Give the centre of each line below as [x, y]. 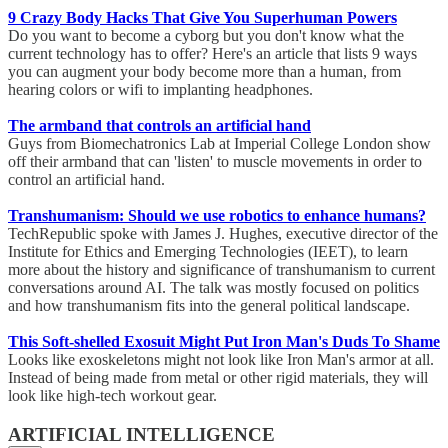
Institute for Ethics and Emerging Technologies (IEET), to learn [208, 252]
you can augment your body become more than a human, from [204, 72]
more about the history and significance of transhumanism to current [221, 270]
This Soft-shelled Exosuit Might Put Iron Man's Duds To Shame [224, 342]
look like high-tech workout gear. [116, 396]
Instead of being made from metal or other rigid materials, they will [218, 378]
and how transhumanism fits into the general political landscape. [213, 306]
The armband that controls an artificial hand [159, 126]
